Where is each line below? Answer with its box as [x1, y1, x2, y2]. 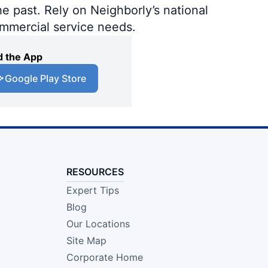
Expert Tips [66, 184, 119, 196]
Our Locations [66, 217, 130, 230]
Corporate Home [66, 251, 143, 263]
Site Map [66, 234, 106, 246]
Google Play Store [5, 72, 86, 84]
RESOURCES [66, 165, 124, 178]
